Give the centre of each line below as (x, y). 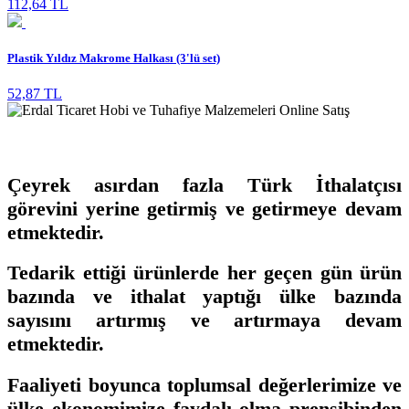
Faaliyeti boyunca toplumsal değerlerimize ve (204, 385)
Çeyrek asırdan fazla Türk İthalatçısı (204, 184)
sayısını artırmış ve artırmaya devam (204, 320)
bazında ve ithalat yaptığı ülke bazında (204, 297)
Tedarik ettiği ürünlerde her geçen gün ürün (204, 273)
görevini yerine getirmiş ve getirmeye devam (204, 208)
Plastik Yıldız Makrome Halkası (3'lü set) (114, 58)
